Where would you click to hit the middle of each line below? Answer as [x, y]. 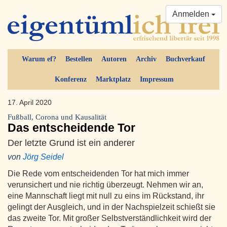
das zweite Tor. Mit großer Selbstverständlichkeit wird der [109, 218]
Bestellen [79, 59]
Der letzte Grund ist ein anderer [71, 143]
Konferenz [70, 80]
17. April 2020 [30, 103]
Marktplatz [113, 80]
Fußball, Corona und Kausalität [57, 117]
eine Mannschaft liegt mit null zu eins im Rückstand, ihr [106, 196]
